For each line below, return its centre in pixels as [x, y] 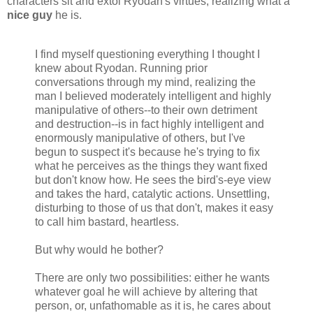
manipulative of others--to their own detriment [146, 110]
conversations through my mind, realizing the [145, 82]
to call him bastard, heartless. [107, 222]
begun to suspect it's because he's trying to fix [147, 152]
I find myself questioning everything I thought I [147, 54]
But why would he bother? [99, 250]
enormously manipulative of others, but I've [140, 138]
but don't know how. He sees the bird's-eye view [153, 180]
